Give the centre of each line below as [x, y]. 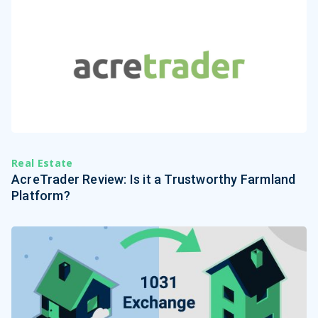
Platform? [41, 195]
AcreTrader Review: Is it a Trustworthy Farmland [154, 179]
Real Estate [42, 163]
